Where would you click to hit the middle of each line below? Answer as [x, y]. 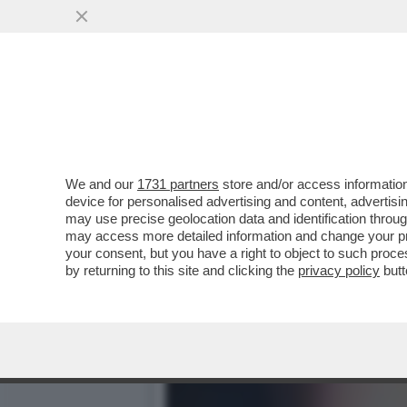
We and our [101, 184]
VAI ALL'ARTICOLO [257, 146]
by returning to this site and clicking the [182, 270]
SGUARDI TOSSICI [246, 110]
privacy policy [339, 270]
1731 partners [178, 184]
